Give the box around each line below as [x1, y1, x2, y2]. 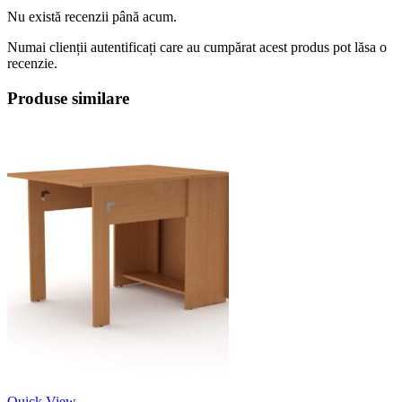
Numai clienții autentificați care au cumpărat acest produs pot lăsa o [7, 39, 387, 55]
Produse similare [7, 88, 129, 108]
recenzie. [7, 55, 57, 71]
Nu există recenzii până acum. [7, 8, 177, 24]
